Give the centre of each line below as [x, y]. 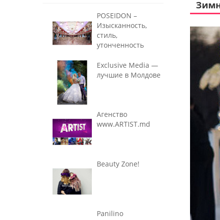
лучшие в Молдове [129, 75]
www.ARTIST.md [124, 124]
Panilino [110, 213]
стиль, [107, 35]
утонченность [120, 45]
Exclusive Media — [127, 65]
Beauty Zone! [118, 164]
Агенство [112, 114]
